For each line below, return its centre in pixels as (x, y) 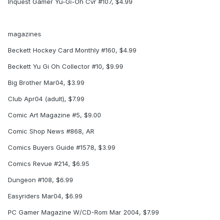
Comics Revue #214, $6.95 (49, 164)
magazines (25, 34)
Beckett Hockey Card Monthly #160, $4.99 (72, 50)
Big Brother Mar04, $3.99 (46, 83)
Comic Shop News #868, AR (51, 131)
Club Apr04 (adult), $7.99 (46, 99)
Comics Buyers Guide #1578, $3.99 (62, 148)
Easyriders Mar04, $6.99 (45, 196)
